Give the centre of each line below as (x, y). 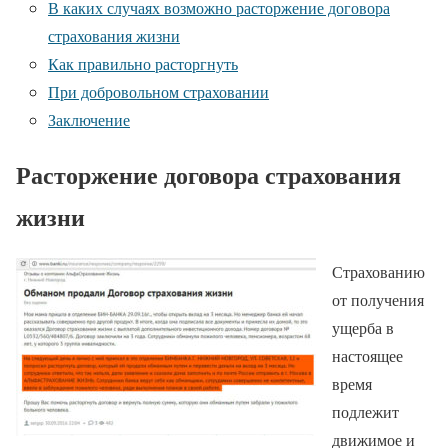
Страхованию (378, 272)
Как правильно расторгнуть (143, 64)
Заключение (89, 120)
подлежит (365, 412)
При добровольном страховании (158, 92)
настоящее (367, 356)
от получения (378, 300)
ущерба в (363, 328)
